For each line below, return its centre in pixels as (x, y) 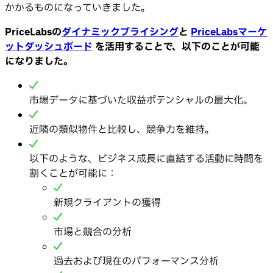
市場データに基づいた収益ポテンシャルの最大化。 (141, 100)
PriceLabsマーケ (229, 32)
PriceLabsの (33, 32)
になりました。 (39, 61)
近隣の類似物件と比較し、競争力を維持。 (122, 129)
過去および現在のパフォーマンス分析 (136, 261)
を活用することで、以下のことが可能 (177, 47)
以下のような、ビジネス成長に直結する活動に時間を (146, 159)
